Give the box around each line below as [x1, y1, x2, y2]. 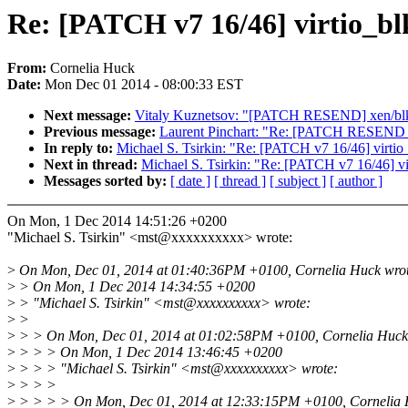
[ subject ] [270, 173, 326, 189]
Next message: [44, 107, 135, 124]
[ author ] [330, 173, 382, 189]
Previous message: [44, 124, 159, 140]
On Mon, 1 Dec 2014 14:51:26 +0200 [7, 213, 227, 229]
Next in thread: [44, 157, 141, 173]
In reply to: [44, 140, 117, 157]
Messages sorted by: [44, 173, 170, 189]
